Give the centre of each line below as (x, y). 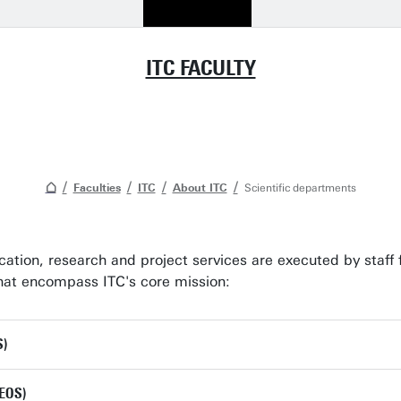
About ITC (200, 188)
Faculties (97, 188)
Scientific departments (300, 188)
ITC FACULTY (200, 67)
